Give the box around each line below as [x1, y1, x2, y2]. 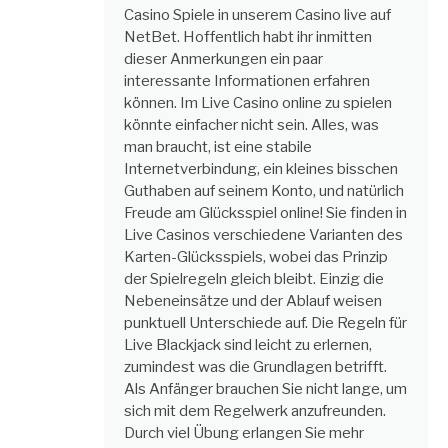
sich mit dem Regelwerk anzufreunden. [124, 401, 386, 420]
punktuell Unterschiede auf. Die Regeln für [124, 313, 407, 332]
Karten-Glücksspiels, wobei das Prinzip [124, 247, 388, 266]
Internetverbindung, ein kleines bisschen [124, 159, 398, 178]
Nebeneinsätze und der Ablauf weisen [124, 291, 382, 310]
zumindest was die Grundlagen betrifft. [124, 357, 387, 376]
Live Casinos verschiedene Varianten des [124, 225, 403, 244]
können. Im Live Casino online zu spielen [124, 93, 392, 112]
